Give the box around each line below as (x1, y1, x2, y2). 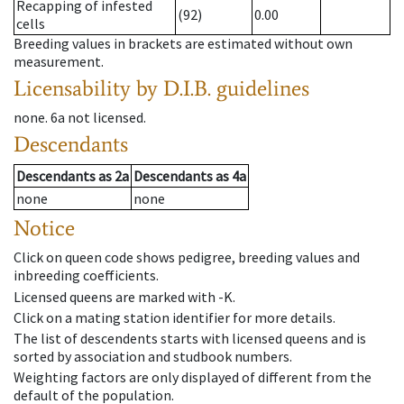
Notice (14, 215, 75, 242)
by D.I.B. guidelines (136, 75, 309, 102)
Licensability (14, 75, 131, 102)
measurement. (14, 52, 104, 71)
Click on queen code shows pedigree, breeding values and (14, 248, 360, 267)
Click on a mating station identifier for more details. (14, 308, 335, 326)
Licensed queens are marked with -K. (14, 287, 235, 306)
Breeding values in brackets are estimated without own (14, 34, 353, 53)
